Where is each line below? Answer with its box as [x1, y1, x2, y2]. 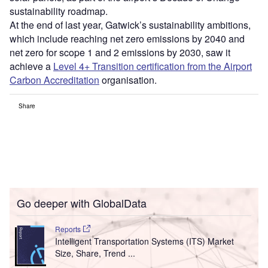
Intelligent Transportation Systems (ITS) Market [54, 234, 234, 247]
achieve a [10, 59, 53, 73]
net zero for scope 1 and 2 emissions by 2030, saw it [10, 45, 230, 59]
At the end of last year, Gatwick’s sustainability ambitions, [10, 17, 251, 32]
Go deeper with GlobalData [17, 194, 147, 211]
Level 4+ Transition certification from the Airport [53, 59, 252, 73]
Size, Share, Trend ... [54, 246, 135, 259]
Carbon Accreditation [10, 72, 99, 87]
